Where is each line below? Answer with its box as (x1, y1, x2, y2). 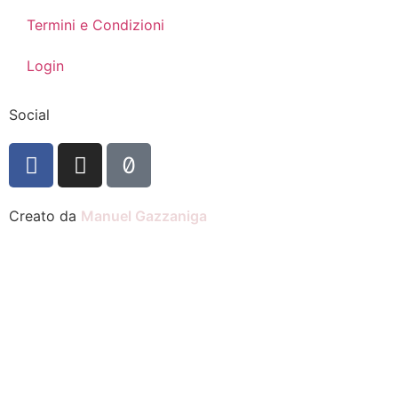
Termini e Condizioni (27, 16, 164, 35)
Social (9, 106, 50, 124)
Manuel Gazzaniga (81, 207, 207, 226)
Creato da (9, 207, 81, 226)
